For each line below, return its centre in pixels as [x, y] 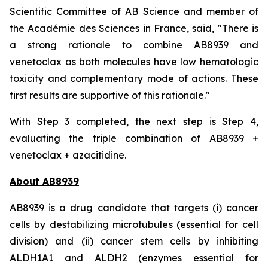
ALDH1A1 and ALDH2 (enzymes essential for [134, 258]
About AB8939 [44, 181]
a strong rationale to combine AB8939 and [134, 45]
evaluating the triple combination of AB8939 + [134, 138]
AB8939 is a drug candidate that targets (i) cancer [134, 208]
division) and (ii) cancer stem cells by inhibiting [134, 241]
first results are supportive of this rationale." [110, 95]
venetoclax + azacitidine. [68, 155]
